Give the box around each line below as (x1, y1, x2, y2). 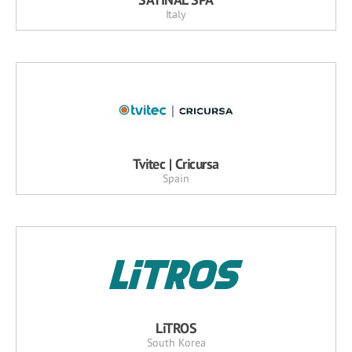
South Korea (146, 335, 206, 350)
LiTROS (156, 318, 196, 337)
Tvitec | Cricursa (133, 154, 219, 173)
